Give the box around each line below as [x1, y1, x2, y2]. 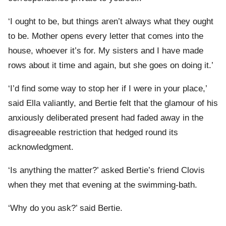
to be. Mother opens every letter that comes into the [8, 31, 203, 41]
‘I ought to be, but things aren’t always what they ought [8, 17, 213, 27]
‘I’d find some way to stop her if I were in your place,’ [8, 84, 207, 94]
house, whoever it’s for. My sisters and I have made [8, 46, 203, 56]
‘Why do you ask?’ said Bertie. [8, 203, 123, 213]
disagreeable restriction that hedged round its [8, 128, 178, 138]
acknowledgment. [8, 142, 74, 152]
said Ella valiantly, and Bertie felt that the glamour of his [8, 98, 218, 108]
